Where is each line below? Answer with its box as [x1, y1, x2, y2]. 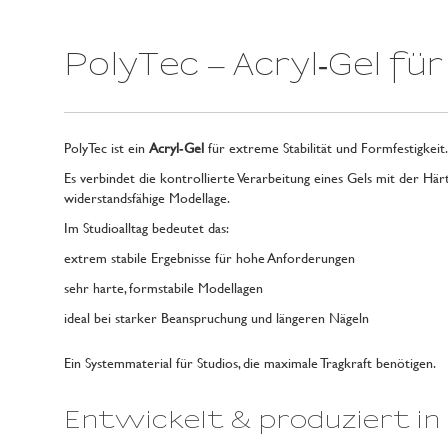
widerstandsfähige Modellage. [64, 187, 231, 208]
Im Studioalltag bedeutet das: [64, 217, 230, 238]
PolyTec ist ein [64, 137, 150, 158]
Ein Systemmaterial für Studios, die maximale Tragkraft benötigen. [64, 352, 437, 373]
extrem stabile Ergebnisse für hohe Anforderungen [64, 247, 356, 268]
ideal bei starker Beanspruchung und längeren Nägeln [64, 307, 370, 328]
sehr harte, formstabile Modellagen [64, 277, 264, 298]
